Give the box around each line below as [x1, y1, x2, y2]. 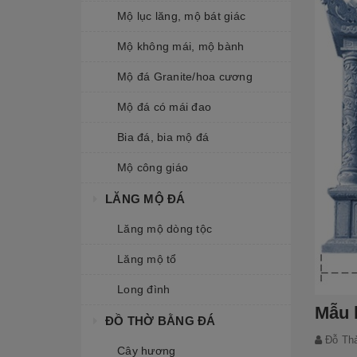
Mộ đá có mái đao [117, 100, 211, 113]
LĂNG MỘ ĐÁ [105, 192, 186, 206]
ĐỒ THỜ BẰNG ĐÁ [105, 314, 216, 328]
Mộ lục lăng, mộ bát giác [117, 10, 245, 22]
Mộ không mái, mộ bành [117, 40, 245, 53]
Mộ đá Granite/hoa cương [117, 70, 253, 83]
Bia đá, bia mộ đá [117, 131, 210, 143]
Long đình [117, 283, 171, 296]
